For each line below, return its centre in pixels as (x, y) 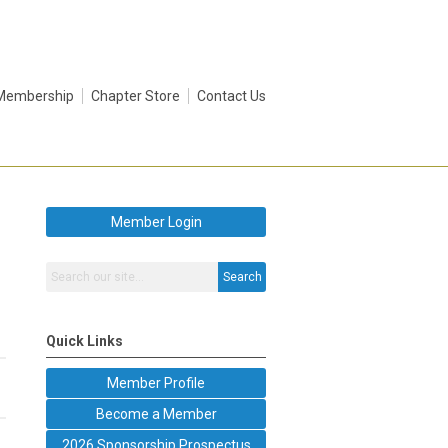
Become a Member (156, 413)
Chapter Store (135, 96)
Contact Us (231, 96)
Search (242, 276)
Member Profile (156, 382)
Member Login (156, 221)
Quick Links (84, 340)
